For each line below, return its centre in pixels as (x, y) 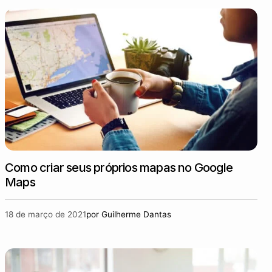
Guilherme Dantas (136, 214)
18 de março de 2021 (46, 214)
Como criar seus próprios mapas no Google (119, 168)
